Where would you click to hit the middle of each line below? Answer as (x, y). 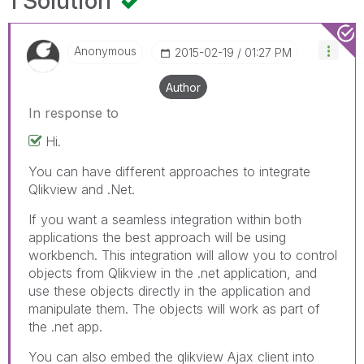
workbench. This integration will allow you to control (183, 255)
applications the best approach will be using (157, 237)
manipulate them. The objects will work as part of (174, 308)
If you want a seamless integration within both (165, 219)
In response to (74, 113)
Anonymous (105, 50)
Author (183, 87)
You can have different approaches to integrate (169, 171)
